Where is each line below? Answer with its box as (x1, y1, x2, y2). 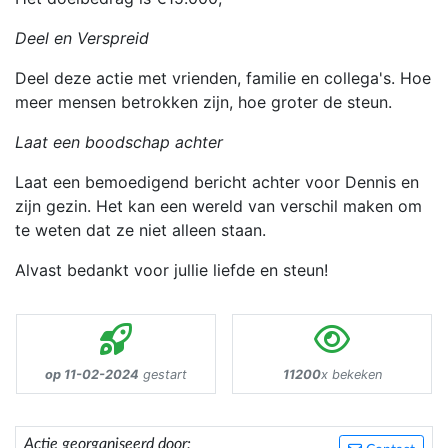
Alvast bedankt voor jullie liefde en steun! (15, 260, 328, 281)
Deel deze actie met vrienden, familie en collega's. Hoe (15, 68, 431, 89)
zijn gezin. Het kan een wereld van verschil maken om (15, 196, 422, 217)
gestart (139, 367, 187, 383)
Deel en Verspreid (15, 28, 149, 49)
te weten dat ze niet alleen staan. (15, 220, 266, 241)
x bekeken (320, 367, 382, 383)
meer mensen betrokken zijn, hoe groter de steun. (15, 92, 392, 113)
